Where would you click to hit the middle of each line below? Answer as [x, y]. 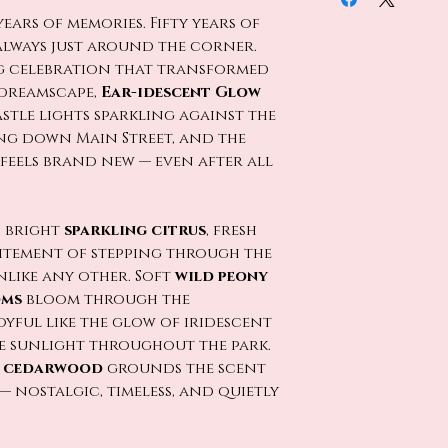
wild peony [221, 276]
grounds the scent [184, 368]
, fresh [231, 230]
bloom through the [106, 299]
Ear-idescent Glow [181, 92]
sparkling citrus [135, 230]
